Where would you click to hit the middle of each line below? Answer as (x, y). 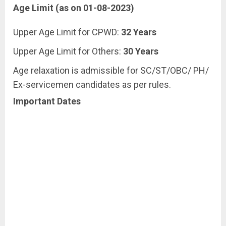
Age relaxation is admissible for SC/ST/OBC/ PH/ (111, 70)
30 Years (141, 51)
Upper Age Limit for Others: (68, 51)
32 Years (139, 32)
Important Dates (47, 101)
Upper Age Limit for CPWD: (67, 32)
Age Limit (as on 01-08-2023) (74, 8)
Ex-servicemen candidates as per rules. (92, 84)
